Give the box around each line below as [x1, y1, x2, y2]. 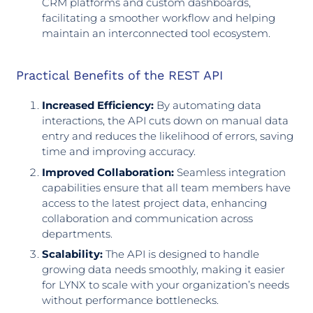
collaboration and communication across [42, 211, 253, 225]
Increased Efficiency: [42, 99, 154, 112]
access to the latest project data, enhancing [42, 196, 267, 210]
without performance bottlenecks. [42, 293, 219, 307]
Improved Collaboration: [42, 165, 174, 179]
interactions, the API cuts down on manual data [42, 114, 289, 128]
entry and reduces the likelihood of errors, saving [42, 129, 293, 143]
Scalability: [42, 247, 103, 261]
